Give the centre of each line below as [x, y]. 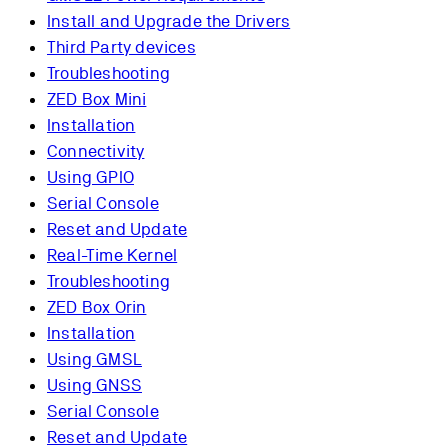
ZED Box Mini [97, 98]
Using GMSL [94, 358]
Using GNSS [94, 384]
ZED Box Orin [97, 306]
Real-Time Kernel [112, 254]
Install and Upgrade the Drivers [169, 20]
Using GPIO [90, 176]
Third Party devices [121, 46]
